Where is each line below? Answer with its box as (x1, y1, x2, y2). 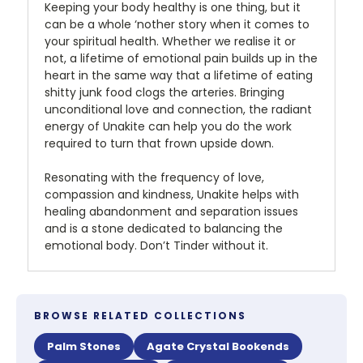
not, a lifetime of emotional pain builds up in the (45, 50, 318, 67)
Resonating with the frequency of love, (45, 169, 264, 186)
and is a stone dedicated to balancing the (45, 220, 283, 237)
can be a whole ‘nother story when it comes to (45, 16, 310, 33)
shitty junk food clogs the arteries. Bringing (45, 84, 284, 101)
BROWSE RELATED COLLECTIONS (34, 309, 246, 323)
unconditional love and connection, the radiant (45, 101, 312, 118)
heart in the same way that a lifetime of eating (45, 67, 313, 84)
